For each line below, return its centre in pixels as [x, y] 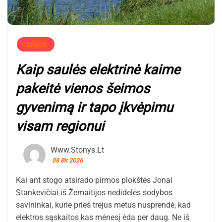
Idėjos [36, 45]
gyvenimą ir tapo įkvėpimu [94, 108]
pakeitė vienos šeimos [83, 89]
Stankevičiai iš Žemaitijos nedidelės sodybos [94, 193]
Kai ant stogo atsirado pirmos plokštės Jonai [94, 180]
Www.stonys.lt [77, 150]
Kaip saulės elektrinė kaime [98, 70]
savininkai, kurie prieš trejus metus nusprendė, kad [103, 205]
